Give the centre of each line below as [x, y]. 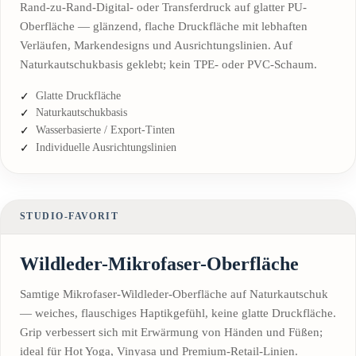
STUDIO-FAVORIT [70, 217]
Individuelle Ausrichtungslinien [106, 147]
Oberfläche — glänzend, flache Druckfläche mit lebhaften [164, 26]
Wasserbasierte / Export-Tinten [105, 130]
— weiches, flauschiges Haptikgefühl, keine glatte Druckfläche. [178, 313]
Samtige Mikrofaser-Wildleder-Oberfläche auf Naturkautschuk [174, 294]
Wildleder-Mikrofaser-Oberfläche [159, 263]
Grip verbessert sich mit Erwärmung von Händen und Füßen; [171, 332]
